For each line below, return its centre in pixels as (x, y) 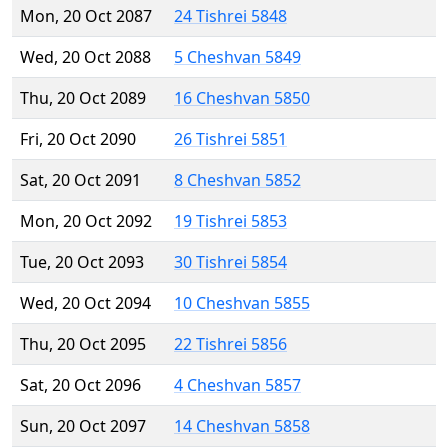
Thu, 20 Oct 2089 (83, 98)
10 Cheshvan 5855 (242, 303)
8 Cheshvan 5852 (237, 180)
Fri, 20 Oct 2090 (78, 139)
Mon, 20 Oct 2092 (86, 221)
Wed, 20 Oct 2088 (85, 57)
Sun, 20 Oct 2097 (83, 426)
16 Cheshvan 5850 (242, 98)
